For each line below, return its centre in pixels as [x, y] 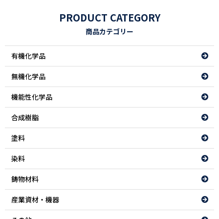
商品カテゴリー [109, 31]
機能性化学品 [32, 97]
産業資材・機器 [35, 199]
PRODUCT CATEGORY [109, 17]
